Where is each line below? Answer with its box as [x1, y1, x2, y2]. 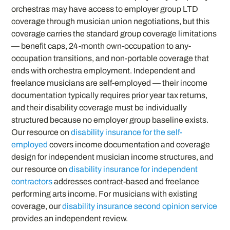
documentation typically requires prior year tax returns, [11, 90, 208, 100]
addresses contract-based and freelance [52, 177, 200, 186]
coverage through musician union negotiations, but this [11, 16, 210, 26]
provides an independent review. [11, 214, 128, 223]
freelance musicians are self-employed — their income [11, 78, 208, 87]
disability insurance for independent [69, 164, 198, 174]
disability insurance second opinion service [62, 201, 218, 210]
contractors [11, 177, 53, 186]
